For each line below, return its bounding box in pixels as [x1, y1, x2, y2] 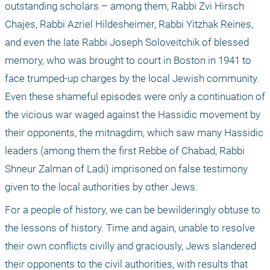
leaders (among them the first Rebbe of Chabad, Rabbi [5, 145, 245, 157]
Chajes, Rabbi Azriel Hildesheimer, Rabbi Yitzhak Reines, [5, 18, 253, 31]
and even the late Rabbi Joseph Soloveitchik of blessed [5, 36, 249, 49]
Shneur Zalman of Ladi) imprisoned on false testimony [5, 163, 248, 175]
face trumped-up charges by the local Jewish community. [5, 72, 259, 85]
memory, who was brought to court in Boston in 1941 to [5, 54, 251, 67]
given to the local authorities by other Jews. [5, 181, 198, 193]
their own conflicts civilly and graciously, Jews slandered [5, 240, 256, 253]
